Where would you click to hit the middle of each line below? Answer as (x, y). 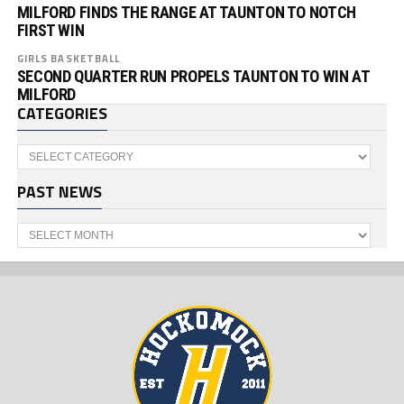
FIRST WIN (50, 30)
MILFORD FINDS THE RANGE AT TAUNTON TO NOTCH (186, 12)
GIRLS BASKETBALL (69, 58)
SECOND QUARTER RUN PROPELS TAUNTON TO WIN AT (193, 76)
